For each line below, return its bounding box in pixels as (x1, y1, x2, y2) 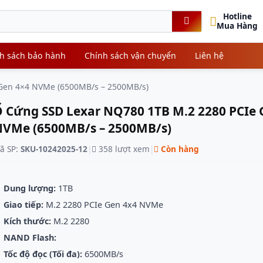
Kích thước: (4, 215, 51, 227)
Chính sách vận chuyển (85, 50, 176, 61)
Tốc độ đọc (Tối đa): (4, 248, 82, 259)
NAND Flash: (4, 232, 56, 243)
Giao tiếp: (4, 199, 43, 210)
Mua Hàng (217, 20, 258, 31)
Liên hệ (195, 50, 224, 61)
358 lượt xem (96, 143, 150, 154)
